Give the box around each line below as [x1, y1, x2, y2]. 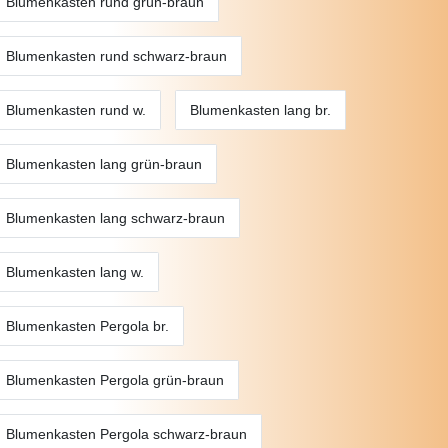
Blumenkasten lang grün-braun [6, 155, 202, 172]
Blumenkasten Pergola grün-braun [6, 371, 224, 388]
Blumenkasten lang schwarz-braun [6, 209, 225, 226]
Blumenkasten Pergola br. [6, 317, 169, 334]
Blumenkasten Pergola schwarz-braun [6, 425, 247, 442]
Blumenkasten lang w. [6, 263, 144, 280]
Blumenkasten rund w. [6, 101, 146, 118]
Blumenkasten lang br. [190, 101, 331, 118]
